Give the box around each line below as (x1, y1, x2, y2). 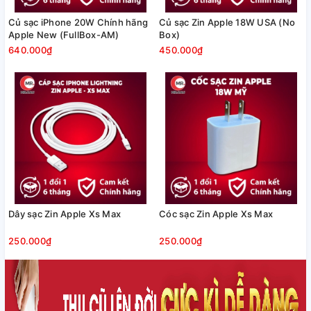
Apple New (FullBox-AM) (8, 29, 119, 40)
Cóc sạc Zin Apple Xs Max (159, 208, 273, 219)
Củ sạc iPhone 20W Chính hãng (8, 17, 148, 28)
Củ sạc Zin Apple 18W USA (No (159, 17, 295, 28)
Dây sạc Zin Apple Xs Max (8, 208, 121, 219)
